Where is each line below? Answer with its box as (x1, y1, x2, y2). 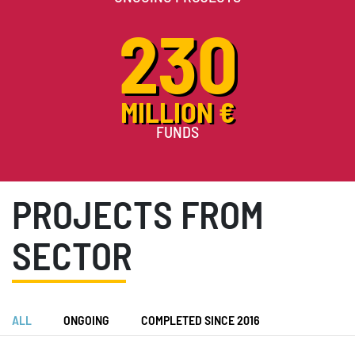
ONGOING (63, 315, 109, 327)
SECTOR (12, 240, 132, 278)
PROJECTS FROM (12, 199, 264, 237)
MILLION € (120, 100, 235, 128)
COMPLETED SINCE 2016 (141, 315, 260, 327)
